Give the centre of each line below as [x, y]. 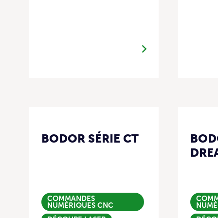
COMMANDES [71, 199]
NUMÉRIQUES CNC [80, 206]
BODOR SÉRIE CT [90, 139]
